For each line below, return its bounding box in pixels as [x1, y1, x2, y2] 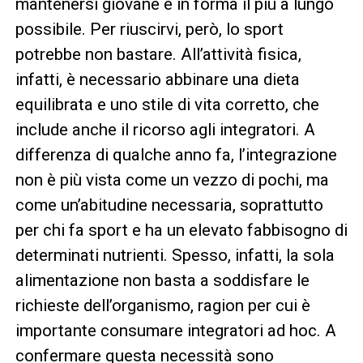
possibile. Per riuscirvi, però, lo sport [15, 19, 284, 39]
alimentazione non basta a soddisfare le [15, 270, 310, 290]
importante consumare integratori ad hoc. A [15, 320, 336, 340]
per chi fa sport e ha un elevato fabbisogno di [15, 220, 348, 240]
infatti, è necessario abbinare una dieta [15, 69, 300, 89]
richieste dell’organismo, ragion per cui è [15, 295, 310, 315]
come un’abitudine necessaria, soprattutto [15, 194, 323, 215]
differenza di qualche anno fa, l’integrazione [15, 144, 337, 164]
